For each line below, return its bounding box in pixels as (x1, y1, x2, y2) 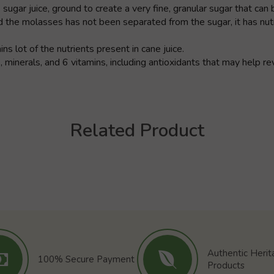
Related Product (70, 117, 204, 143)
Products (207, 259, 245, 272)
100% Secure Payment (37, 253, 135, 265)
